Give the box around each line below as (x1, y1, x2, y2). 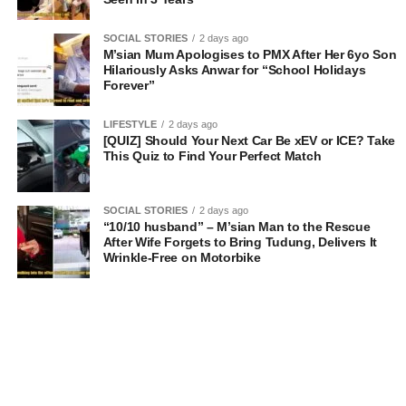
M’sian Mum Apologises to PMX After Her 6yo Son (102, 47, 397, 63)
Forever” (102, 78, 155, 93)
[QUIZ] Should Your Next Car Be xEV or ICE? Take (102, 133, 396, 149)
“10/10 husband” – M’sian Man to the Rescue (102, 219, 371, 235)
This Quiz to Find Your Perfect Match (102, 149, 322, 164)
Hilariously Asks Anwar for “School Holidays (102, 63, 366, 78)
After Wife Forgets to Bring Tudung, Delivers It (102, 235, 378, 250)
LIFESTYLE (102, 119, 157, 130)
